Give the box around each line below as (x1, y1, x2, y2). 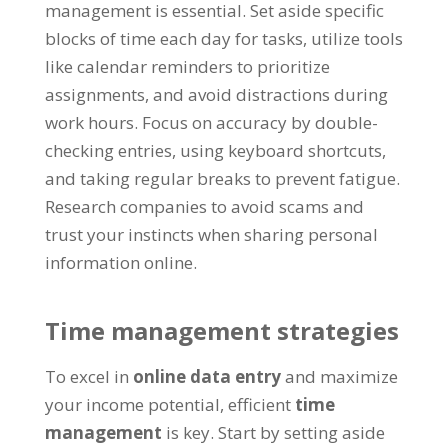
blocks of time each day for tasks (44, 26, 303, 50)
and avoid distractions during (152, 82, 388, 106)
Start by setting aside (217, 420, 385, 444)
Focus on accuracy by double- (141, 110, 378, 134)
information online (44, 250, 193, 274)
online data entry (132, 364, 281, 388)
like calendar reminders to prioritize (44, 54, 330, 78)
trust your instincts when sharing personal (44, 222, 378, 246)
